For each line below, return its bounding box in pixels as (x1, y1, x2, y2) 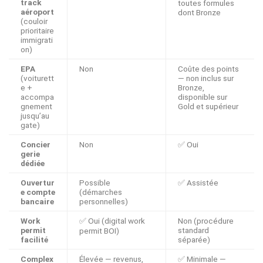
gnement (21, 102, 52, 112)
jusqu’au (21, 111, 49, 121)
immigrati (21, 35, 53, 45)
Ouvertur (21, 178, 55, 188)
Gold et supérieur (178, 102, 238, 112)
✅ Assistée (178, 178, 218, 188)
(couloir (21, 16, 48, 26)
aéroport (21, 7, 54, 17)
